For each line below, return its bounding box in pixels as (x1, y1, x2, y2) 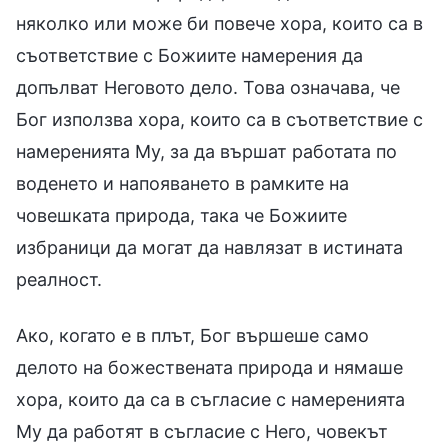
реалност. (16, 268, 102, 290)
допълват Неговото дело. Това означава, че (16, 76, 400, 98)
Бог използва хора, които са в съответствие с (16, 108, 423, 130)
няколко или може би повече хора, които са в (16, 12, 423, 34)
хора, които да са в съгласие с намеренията (16, 388, 405, 410)
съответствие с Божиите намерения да (16, 44, 363, 66)
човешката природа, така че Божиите (16, 204, 347, 226)
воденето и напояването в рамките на (16, 172, 349, 194)
